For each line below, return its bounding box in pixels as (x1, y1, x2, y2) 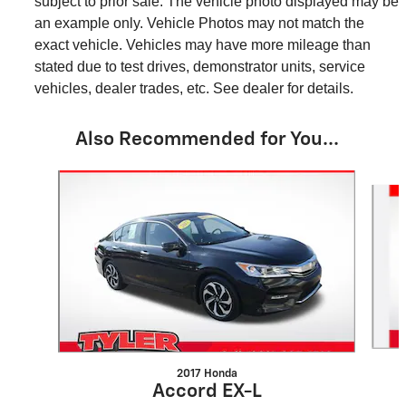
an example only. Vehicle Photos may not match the (34, 15, 364, 32)
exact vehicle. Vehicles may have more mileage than (34, 37, 371, 53)
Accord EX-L (151, 382, 262, 402)
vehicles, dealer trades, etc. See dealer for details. (34, 81, 353, 97)
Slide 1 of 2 (14, 172, 75, 186)
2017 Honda (176, 368, 237, 381)
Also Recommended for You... (74, 130, 339, 150)
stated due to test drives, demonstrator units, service (34, 59, 365, 75)
